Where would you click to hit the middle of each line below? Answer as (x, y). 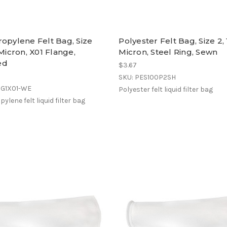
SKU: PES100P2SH (147, 77)
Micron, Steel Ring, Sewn (168, 52)
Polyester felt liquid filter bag (166, 89)
